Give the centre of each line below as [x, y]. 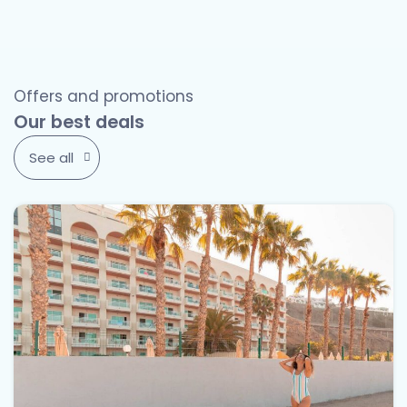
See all [51, 157]
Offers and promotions [104, 96]
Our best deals [79, 121]
